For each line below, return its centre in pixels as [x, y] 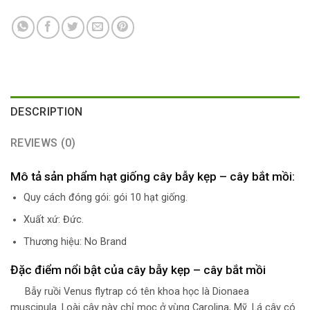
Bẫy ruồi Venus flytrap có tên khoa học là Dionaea [136, 292]
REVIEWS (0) [43, 143]
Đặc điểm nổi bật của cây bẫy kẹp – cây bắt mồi [138, 270]
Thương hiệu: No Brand [75, 241]
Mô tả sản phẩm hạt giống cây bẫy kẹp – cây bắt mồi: [153, 176]
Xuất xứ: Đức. [53, 219]
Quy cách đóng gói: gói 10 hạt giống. [105, 198]
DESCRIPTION [47, 112]
